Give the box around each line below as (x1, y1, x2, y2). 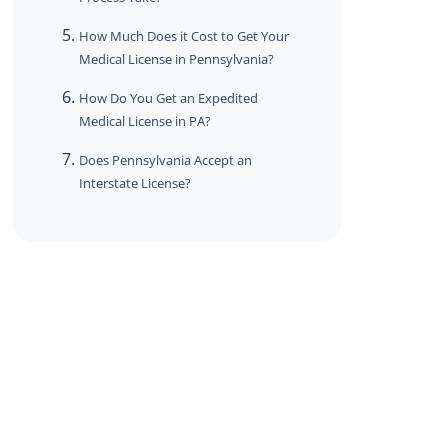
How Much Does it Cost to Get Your (78, 27, 289, 45)
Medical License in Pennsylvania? (78, 50, 274, 68)
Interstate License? (78, 174, 191, 192)
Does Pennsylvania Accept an (78, 151, 252, 169)
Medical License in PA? (78, 112, 211, 130)
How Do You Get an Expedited (78, 89, 258, 107)
